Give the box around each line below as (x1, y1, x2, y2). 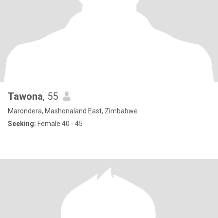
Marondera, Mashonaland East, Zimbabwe (8, 107, 138, 115)
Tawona (8, 91, 43, 102)
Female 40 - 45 (36, 120, 83, 127)
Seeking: (8, 120, 36, 127)
